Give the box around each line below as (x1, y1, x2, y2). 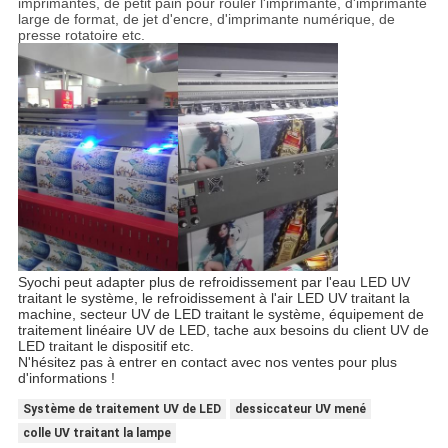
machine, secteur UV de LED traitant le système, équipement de (17, 306, 424, 322)
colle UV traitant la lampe (22, 425, 171, 440)
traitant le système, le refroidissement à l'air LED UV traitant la (17, 290, 410, 306)
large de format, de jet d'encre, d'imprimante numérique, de (17, 10, 395, 27)
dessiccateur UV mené (234, 401, 366, 416)
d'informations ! (17, 370, 115, 386)
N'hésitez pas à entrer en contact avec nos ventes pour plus (17, 354, 397, 370)
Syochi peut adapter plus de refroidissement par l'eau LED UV (17, 274, 410, 290)
